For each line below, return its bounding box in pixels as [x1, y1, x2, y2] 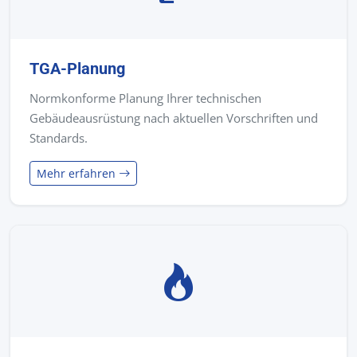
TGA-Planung [29, 59, 125, 79]
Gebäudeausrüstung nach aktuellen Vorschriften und [29, 110, 318, 127]
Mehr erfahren [37, 166, 119, 182]
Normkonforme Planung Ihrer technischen [29, 90, 261, 107]
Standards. [29, 130, 88, 147]
